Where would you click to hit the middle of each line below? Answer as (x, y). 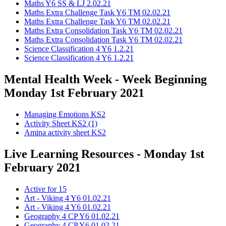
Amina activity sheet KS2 (65, 133)
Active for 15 (45, 189)
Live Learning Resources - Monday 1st (104, 154)
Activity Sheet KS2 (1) (61, 124)
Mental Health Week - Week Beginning (105, 79)
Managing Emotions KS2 (65, 115)
